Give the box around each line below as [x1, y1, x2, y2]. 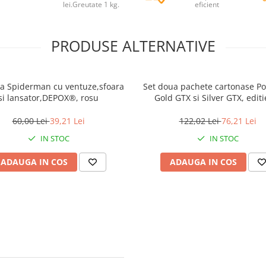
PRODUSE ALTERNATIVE [50, 36, 216, 56]
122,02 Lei [179, 115, 221, 126]
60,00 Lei [12, 115, 50, 126]
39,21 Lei [49, 115, 85, 126]
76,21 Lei [221, 115, 256, 126]
